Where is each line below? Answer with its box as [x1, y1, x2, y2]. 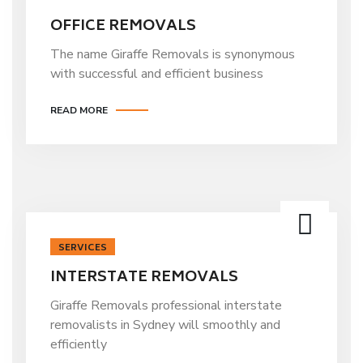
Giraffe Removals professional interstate [50, 297, 282, 314]
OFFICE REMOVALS [50, 14, 196, 40]
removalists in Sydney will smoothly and [50, 316, 280, 334]
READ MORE [50, 104, 108, 117]
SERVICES [58, 241, 107, 256]
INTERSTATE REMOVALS [50, 265, 238, 291]
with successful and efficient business [50, 65, 263, 83]
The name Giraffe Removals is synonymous [50, 45, 295, 63]
